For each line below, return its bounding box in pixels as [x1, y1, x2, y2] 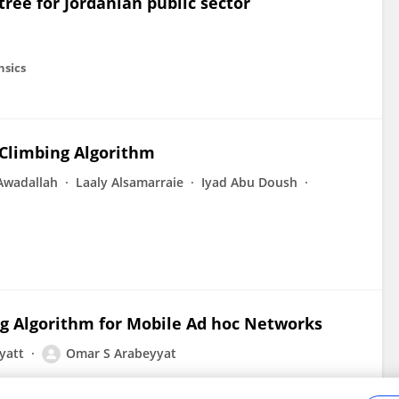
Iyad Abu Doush [201, 174, 297, 191]
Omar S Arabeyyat [66, 345, 176, 362]
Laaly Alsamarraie [76, 174, 183, 191]
